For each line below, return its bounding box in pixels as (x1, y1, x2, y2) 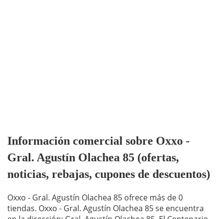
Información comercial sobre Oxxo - (7, 134, 190, 148)
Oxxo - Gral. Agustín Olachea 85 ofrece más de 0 (7, 192, 183, 203)
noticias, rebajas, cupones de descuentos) (7, 168, 210, 181)
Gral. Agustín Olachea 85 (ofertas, (7, 151, 179, 164)
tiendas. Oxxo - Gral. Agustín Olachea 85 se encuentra (7, 203, 204, 214)
